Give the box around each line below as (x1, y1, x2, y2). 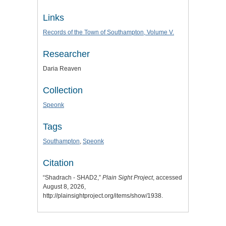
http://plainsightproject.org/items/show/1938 (43, 192, 161, 200)
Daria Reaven (43, 65, 81, 73)
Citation (43, 158, 74, 168)
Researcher (43, 49, 90, 60)
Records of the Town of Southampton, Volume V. (43, 29, 174, 36)
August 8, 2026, (43, 183, 86, 191)
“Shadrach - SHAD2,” (43, 174, 102, 182)
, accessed (153, 174, 182, 182)
